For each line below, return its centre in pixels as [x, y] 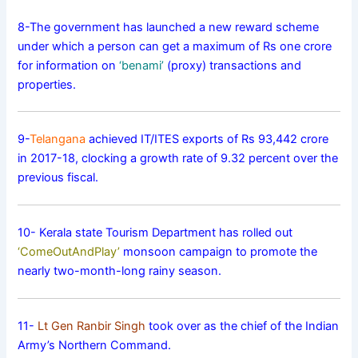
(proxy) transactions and [233, 65]
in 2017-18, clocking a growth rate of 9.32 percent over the [178, 159]
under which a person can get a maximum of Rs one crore [175, 46]
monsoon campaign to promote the [219, 252]
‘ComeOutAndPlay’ [69, 252]
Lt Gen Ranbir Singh [92, 326]
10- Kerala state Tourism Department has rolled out [155, 233]
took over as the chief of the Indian [243, 326]
